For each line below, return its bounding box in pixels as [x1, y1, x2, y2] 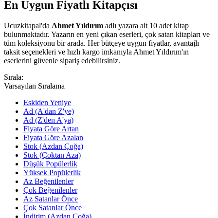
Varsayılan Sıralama [4, 81, 65, 90]
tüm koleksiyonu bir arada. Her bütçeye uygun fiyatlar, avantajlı [4, 38, 199, 47]
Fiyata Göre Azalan [23, 133, 83, 142]
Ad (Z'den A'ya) [23, 115, 73, 124]
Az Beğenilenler [23, 177, 73, 185]
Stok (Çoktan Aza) [23, 150, 81, 159]
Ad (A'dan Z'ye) [23, 107, 74, 115]
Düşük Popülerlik [23, 159, 77, 168]
